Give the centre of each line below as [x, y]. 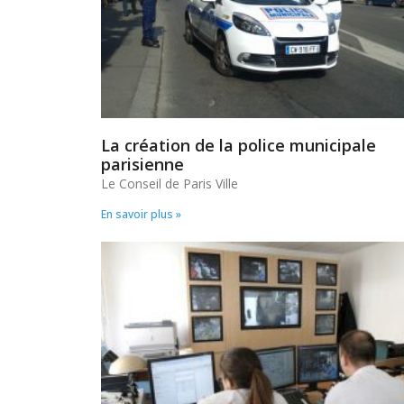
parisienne [142, 164]
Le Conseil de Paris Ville [170, 183]
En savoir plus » [141, 214]
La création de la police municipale [239, 145]
